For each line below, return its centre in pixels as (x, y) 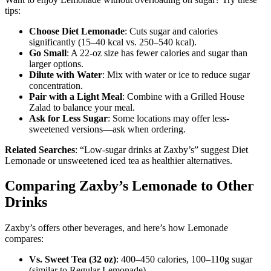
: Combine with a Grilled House (183, 96)
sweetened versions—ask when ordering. (107, 129)
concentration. (56, 85)
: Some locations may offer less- (168, 118)
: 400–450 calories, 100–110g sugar (184, 260)
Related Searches (40, 149)
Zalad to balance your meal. (82, 107)
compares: (24, 239)
